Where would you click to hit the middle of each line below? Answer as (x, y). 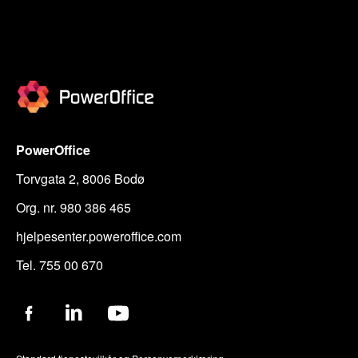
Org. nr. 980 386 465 (74, 208)
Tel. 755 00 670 (60, 265)
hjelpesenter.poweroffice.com (99, 237)
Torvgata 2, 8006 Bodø (81, 179)
